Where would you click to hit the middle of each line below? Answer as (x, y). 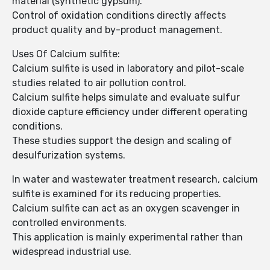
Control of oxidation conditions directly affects (119, 16)
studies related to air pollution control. (99, 83)
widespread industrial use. (72, 252)
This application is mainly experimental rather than (127, 237)
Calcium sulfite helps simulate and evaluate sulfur (126, 98)
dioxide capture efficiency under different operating (130, 112)
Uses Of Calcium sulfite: (66, 54)
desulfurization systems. (69, 155)
